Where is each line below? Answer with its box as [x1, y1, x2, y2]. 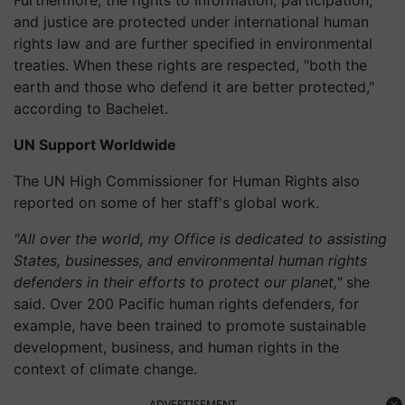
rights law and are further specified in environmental [14, 33, 372, 52]
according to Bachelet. [14, 99, 168, 118]
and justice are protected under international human [14, 12, 369, 31]
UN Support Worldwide [14, 135, 176, 154]
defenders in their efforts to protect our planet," [14, 272, 342, 291]
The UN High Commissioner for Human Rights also [14, 171, 360, 190]
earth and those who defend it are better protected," [14, 77, 374, 96]
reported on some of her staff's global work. [14, 193, 319, 212]
